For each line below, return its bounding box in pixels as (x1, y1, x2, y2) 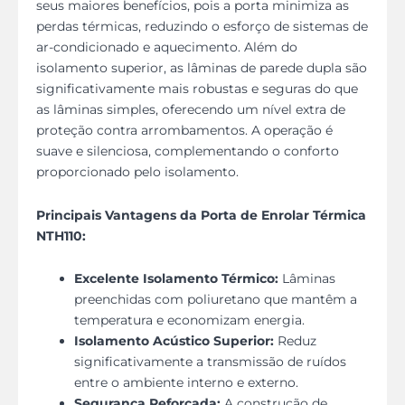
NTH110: (36, 227, 86, 244)
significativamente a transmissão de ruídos (74, 353, 346, 370)
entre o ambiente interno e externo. (74, 374, 298, 391)
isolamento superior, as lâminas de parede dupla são (36, 60, 367, 76)
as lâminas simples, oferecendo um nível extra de (36, 101, 345, 118)
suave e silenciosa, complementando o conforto (36, 143, 339, 159)
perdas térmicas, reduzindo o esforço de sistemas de (36, 18, 368, 34)
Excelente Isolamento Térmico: (74, 270, 278, 287)
